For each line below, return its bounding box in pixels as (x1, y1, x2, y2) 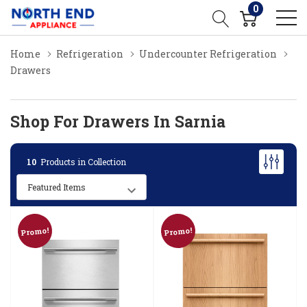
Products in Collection (36, 156, 126, 167)
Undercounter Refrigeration (139, 47, 277, 60)
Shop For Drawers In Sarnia (10, 111, 225, 132)
